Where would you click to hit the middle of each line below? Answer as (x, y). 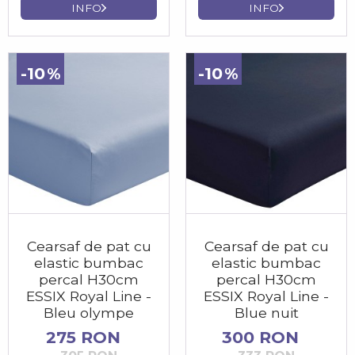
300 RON (260, 338)
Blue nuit (266, 313)
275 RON (83, 338)
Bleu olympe (89, 313)
